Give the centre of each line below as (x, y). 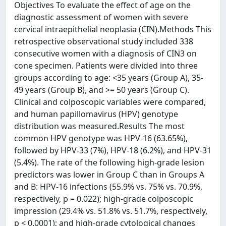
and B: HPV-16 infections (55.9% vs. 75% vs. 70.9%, (108, 187)
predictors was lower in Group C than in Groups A (109, 175)
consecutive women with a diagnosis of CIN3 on (105, 53)
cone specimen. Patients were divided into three (106, 66)
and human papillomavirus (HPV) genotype (96, 114)
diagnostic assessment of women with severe (101, 17)
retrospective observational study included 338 (104, 41)
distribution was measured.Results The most (99, 126)
